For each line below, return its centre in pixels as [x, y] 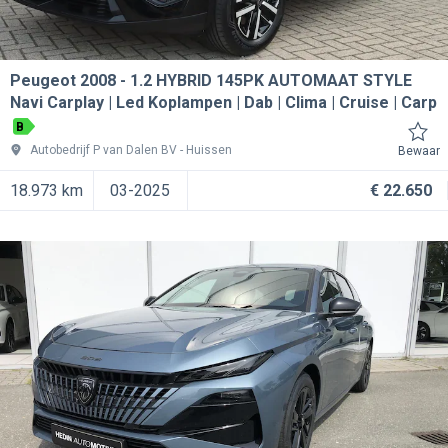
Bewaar [419, 150]
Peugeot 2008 [63, 80]
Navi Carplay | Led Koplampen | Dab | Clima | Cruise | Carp [223, 102]
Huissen [209, 149]
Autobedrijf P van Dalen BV [103, 149]
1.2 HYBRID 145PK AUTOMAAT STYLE [271, 80]
